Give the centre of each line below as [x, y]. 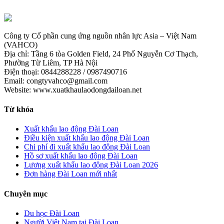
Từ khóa [19, 109]
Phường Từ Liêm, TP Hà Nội [51, 62]
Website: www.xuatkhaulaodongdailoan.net [73, 89]
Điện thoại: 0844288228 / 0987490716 [65, 71]
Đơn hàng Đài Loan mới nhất [70, 174]
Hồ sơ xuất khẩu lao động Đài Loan [81, 156]
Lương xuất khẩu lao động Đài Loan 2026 [91, 165]
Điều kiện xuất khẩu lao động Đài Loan [87, 138]
